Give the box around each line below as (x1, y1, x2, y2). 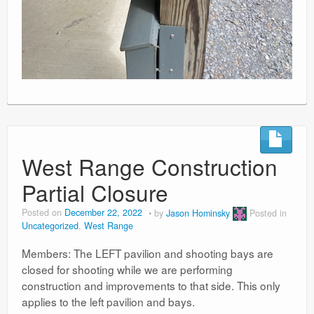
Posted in (250, 206, 287, 219)
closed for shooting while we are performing (22, 261, 233, 278)
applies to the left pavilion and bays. (22, 294, 195, 310)
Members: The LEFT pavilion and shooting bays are (22, 245, 273, 261)
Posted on (22, 206, 64, 219)
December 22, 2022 (64, 206, 142, 219)
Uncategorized (22, 219, 78, 233)
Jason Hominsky (166, 206, 230, 219)
